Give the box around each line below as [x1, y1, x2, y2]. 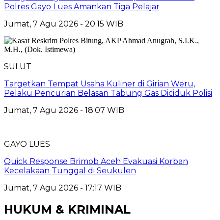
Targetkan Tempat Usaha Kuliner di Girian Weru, [4, 79, 195, 88]
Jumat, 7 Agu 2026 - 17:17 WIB [4, 183, 121, 192]
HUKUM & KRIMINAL [4, 202, 131, 217]
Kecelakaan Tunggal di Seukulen [4, 165, 136, 175]
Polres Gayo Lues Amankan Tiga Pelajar [4, 1, 160, 11]
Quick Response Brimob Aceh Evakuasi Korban [4, 156, 188, 166]
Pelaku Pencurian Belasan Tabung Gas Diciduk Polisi [4, 88, 212, 98]
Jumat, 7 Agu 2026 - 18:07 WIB [4, 105, 124, 115]
